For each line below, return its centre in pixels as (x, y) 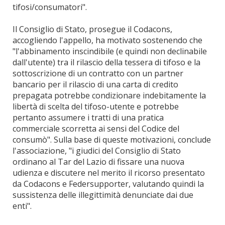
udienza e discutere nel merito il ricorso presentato (109, 173)
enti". (22, 206)
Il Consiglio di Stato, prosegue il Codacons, (92, 29)
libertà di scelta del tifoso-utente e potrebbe (96, 106)
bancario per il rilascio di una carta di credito (95, 84)
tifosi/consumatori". (50, 7)
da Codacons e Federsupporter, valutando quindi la (108, 184)
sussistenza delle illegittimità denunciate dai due (103, 195)
